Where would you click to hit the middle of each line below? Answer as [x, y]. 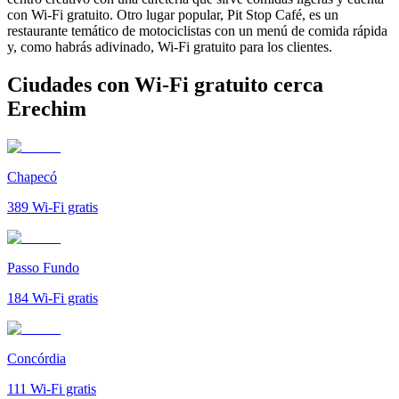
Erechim [47, 108]
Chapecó [32, 176]
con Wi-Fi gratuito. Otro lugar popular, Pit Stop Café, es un [173, 14]
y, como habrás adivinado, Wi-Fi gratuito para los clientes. [170, 46]
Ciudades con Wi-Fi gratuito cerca [165, 84]
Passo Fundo [43, 267]
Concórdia [37, 358]
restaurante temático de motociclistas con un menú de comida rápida [197, 30]
